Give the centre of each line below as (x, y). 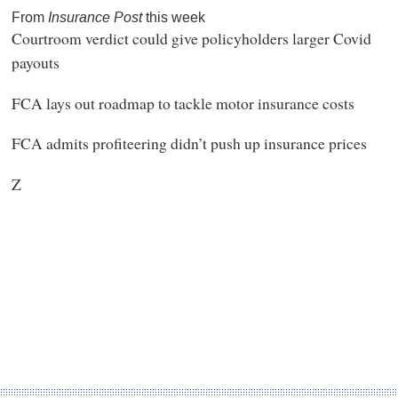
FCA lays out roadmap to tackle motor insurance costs (183, 103)
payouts (35, 63)
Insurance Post (95, 18)
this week (173, 18)
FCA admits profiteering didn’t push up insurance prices (189, 143)
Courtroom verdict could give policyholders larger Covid (191, 39)
